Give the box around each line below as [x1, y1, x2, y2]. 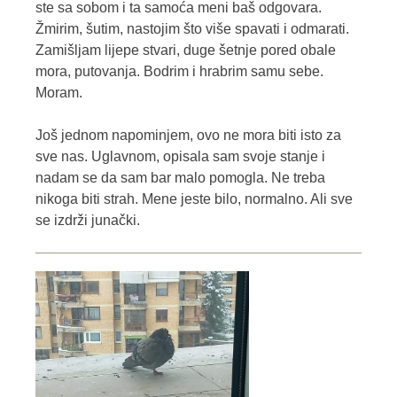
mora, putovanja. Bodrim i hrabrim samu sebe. [35, 64, 323, 80]
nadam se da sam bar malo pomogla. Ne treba [35, 170, 325, 186]
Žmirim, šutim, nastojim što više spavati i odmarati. [35, 21, 349, 37]
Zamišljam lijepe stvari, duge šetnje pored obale [35, 43, 336, 58]
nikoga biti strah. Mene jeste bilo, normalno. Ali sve [35, 191, 353, 207]
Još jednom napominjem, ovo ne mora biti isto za [35, 128, 341, 144]
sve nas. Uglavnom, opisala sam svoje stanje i [35, 149, 325, 165]
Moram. [35, 85, 82, 101]
